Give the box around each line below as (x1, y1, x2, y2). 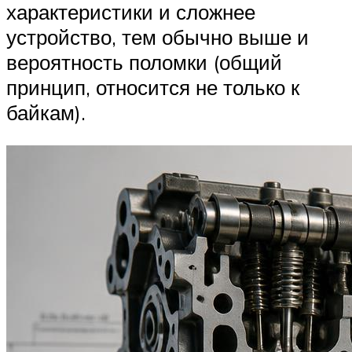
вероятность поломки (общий (6, 49, 282, 75)
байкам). (6, 100, 86, 126)
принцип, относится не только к (6, 75, 299, 101)
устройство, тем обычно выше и (6, 24, 309, 50)
